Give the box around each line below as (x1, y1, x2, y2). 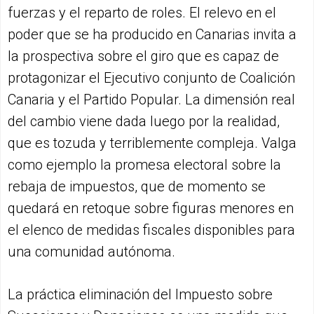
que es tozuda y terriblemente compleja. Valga (8, 134, 296, 151)
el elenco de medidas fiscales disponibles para (8, 221, 295, 238)
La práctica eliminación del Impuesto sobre (8, 285, 273, 303)
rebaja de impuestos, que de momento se (8, 177, 266, 195)
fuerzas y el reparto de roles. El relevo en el (8, 4, 276, 21)
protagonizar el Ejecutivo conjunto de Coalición (8, 69, 295, 86)
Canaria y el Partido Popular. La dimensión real (8, 90, 295, 108)
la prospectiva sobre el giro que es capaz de (8, 47, 279, 64)
